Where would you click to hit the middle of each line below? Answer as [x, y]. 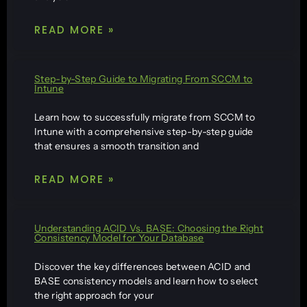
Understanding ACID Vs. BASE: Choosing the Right [149, 228]
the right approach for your [94, 295]
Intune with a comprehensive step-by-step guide [144, 131]
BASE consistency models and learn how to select [146, 281]
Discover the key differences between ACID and [143, 266]
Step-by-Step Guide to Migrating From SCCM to [144, 78]
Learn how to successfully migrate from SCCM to [145, 117]
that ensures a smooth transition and [116, 146]
